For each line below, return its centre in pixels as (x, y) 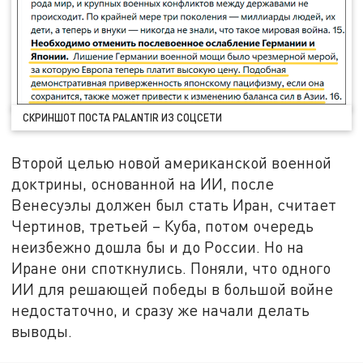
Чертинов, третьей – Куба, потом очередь (163, 225)
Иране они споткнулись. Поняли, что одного (171, 267)
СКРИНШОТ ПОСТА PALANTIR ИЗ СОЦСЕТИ (123, 117)
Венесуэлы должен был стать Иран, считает (174, 204)
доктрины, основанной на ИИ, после (143, 183)
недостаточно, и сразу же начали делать (161, 310)
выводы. (42, 331)
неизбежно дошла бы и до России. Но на (158, 246)
